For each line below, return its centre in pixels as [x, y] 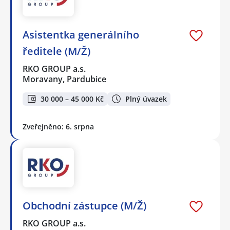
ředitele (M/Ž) [56, 51]
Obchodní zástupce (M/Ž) [84, 206]
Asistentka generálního [81, 34]
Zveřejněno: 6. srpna [58, 127]
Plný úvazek [146, 99]
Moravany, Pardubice [64, 79]
